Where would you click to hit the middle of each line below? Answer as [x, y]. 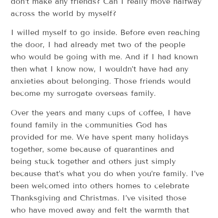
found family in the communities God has [89, 125]
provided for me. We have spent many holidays [100, 137]
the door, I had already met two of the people [98, 45]
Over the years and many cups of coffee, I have [101, 112]
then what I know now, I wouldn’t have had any [100, 69]
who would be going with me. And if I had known [105, 57]
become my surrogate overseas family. [83, 93]
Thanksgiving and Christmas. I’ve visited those [99, 198]
